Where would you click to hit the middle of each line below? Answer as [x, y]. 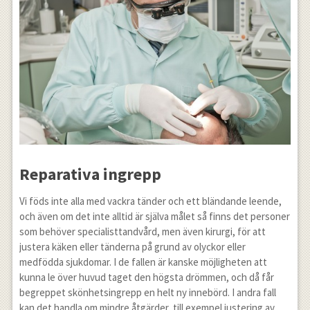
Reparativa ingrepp [90, 174]
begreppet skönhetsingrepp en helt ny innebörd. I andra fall [147, 292]
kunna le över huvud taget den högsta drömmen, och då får [146, 277]
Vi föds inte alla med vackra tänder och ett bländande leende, [150, 201]
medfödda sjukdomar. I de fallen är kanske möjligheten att [143, 262]
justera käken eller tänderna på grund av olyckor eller [132, 246]
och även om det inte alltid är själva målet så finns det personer [154, 216]
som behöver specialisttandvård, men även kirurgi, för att [142, 231]
